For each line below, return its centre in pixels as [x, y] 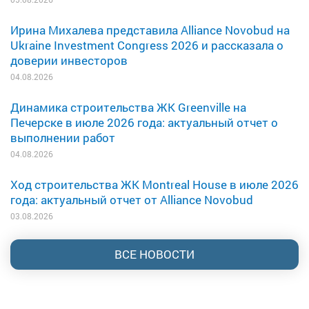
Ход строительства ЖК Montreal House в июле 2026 [154, 184]
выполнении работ [63, 137]
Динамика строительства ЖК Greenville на [128, 107]
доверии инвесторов [69, 60]
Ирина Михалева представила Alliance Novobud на [150, 30]
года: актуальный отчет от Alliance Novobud [132, 199]
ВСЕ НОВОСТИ [154, 254]
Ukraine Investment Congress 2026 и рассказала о [147, 45]
